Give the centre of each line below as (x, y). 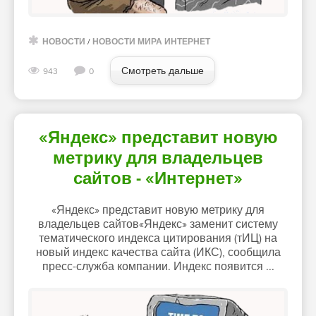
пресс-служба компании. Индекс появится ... (158, 267)
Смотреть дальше (163, 71)
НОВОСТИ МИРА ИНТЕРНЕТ (151, 42)
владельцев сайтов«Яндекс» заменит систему (158, 225)
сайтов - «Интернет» (158, 179)
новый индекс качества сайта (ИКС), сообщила (158, 253)
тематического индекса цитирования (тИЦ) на (158, 239)
